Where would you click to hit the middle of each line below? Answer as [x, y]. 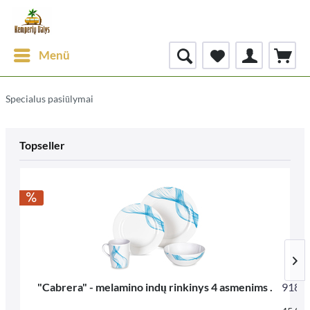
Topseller [42, 145]
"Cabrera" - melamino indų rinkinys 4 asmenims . [155, 287]
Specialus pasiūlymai [49, 99]
